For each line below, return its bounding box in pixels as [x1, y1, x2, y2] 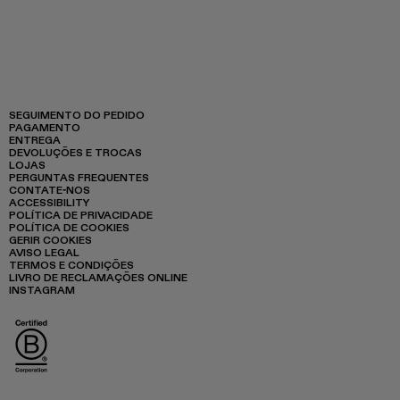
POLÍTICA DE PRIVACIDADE [9, 207, 153, 221]
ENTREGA [9, 132, 61, 146]
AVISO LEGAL [9, 245, 79, 259]
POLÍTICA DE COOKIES [9, 220, 129, 234]
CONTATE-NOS [9, 182, 90, 196]
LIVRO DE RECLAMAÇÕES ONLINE [9, 270, 187, 284]
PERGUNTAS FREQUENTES [9, 170, 149, 184]
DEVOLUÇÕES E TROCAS [9, 145, 142, 159]
